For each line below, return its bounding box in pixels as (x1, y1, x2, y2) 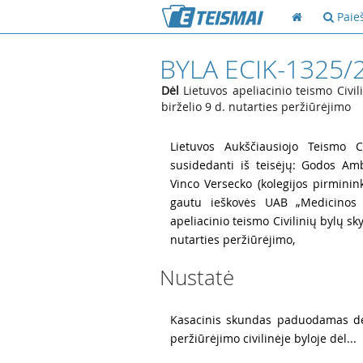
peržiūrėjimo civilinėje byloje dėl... (170, 331, 357, 346)
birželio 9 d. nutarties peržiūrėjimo (161, 99, 351, 114)
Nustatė (160, 263, 234, 292)
